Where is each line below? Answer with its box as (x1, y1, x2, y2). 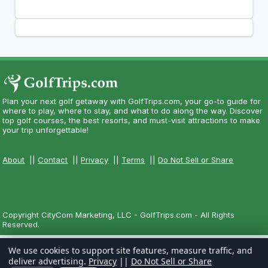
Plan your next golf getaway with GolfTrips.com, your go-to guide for (2, 96, 261, 106)
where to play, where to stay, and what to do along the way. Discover (2, 106, 263, 116)
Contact (38, 155, 68, 165)
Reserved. (2, 219, 40, 229)
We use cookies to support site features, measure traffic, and (8, 245, 252, 256)
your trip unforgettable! (2, 125, 89, 135)
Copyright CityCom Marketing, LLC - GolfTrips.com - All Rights (2, 209, 235, 220)
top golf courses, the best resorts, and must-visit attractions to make (2, 115, 261, 126)
